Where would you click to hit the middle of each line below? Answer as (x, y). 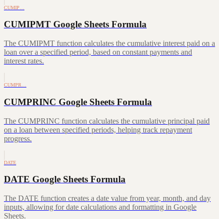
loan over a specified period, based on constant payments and (98, 52)
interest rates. (24, 61)
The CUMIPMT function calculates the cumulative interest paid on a (109, 44)
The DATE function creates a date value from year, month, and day (107, 198)
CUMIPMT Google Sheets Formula (75, 24)
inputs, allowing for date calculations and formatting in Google (100, 207)
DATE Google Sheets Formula (65, 179)
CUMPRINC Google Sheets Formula (78, 102)
